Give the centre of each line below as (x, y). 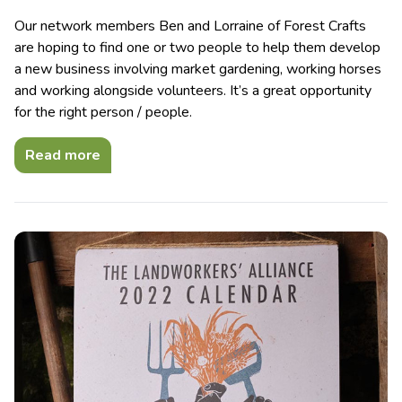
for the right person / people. (103, 113)
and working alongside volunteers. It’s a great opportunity (193, 91)
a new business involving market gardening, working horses (198, 70)
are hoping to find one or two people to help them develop (197, 48)
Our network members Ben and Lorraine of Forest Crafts (190, 26)
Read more (63, 156)
